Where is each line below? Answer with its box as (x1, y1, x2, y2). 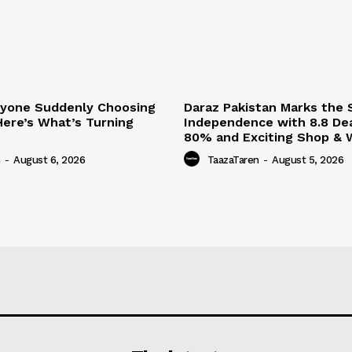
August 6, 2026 (13, 154, 85, 167)
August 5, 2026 (272, 154, 343, 167)
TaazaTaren (207, 154, 259, 167)
